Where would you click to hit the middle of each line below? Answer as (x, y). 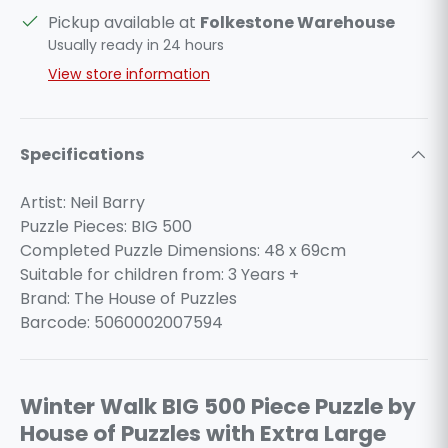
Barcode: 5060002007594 (121, 322)
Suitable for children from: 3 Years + (159, 274)
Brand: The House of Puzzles (128, 298)
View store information (129, 73)
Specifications (82, 154)
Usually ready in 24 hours (136, 44)
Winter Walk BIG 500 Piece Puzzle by (218, 407)
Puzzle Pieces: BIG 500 (106, 226)
